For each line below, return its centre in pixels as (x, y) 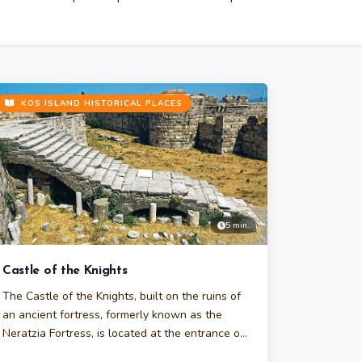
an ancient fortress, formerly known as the (112, 315)
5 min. (237, 225)
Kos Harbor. (32, 352)
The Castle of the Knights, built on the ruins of (122, 296)
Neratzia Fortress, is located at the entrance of (123, 333)
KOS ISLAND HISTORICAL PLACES (100, 103)
